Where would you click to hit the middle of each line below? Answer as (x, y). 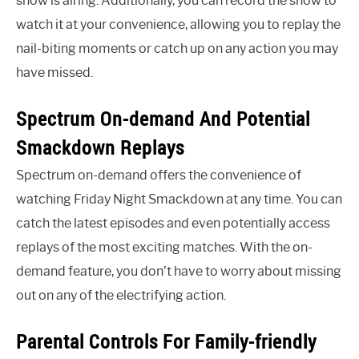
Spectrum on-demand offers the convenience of (159, 175)
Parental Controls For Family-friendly (166, 341)
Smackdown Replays (100, 147)
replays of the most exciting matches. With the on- (164, 247)
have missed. (54, 72)
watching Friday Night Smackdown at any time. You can (179, 199)
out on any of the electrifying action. (121, 295)
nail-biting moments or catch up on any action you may (177, 48)
